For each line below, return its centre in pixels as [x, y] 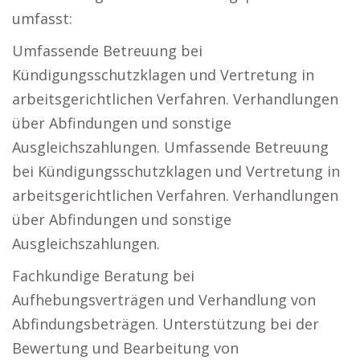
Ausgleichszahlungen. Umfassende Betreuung [170, 147]
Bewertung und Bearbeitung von [125, 348]
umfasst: [42, 18]
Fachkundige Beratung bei [103, 276]
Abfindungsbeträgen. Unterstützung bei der [166, 324]
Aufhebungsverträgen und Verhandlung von [164, 300]
